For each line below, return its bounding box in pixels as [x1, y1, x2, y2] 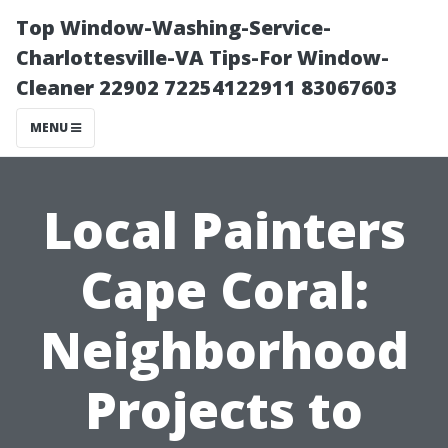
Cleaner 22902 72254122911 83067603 [16, 74, 397, 101]
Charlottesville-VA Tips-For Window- [16, 44, 389, 71]
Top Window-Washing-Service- [16, 14, 331, 41]
